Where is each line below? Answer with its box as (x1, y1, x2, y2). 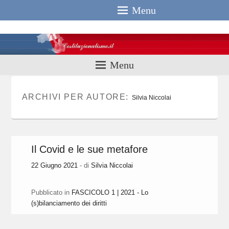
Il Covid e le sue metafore (31, 144, 148, 155)
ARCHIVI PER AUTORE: (21, 93, 132, 102)
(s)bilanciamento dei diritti (31, 199, 107, 208)
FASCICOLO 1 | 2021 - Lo (72, 189, 149, 197)
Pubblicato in (31, 189, 70, 197)
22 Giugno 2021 (31, 162, 78, 170)
